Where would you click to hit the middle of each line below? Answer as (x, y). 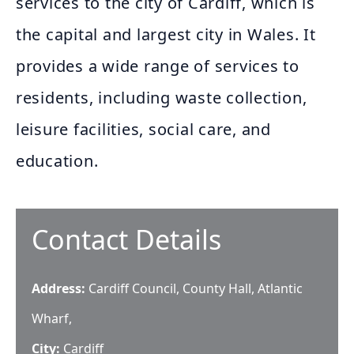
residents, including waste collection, (162, 98)
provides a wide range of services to (158, 66)
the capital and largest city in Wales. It (166, 34)
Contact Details (126, 239)
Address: (60, 288)
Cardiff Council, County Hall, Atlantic (196, 288)
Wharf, (52, 318)
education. (57, 161)
